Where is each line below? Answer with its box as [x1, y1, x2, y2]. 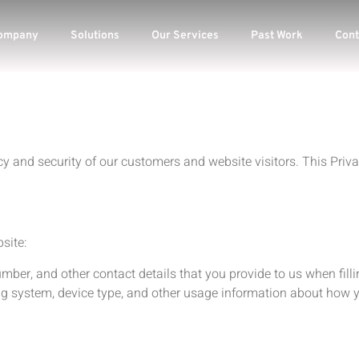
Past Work [251, 29, 304, 42]
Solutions [71, 29, 120, 42]
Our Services [151, 29, 220, 42]
